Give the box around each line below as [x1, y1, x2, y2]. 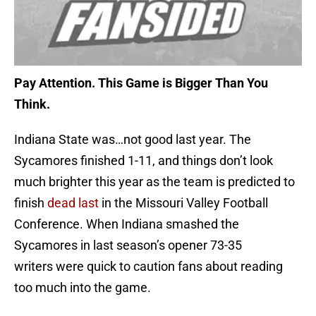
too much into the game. [14, 280, 151, 296]
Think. [14, 97, 50, 112]
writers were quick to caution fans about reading [14, 259, 283, 274]
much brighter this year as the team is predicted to [14, 174, 295, 190]
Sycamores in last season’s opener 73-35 [14, 238, 242, 253]
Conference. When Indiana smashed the [14, 217, 239, 232]
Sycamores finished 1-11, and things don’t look [14, 153, 273, 169]
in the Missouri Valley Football [99, 195, 268, 211]
